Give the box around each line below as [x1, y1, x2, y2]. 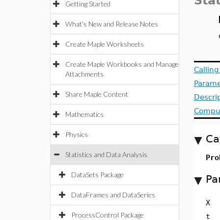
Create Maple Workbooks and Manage [65, 60, 179, 68]
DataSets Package [71, 170, 124, 179]
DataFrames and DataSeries [71, 191, 155, 199]
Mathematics [65, 110, 104, 118]
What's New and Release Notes [65, 20, 158, 28]
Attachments [65, 70, 104, 78]
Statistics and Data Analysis [65, 150, 147, 159]
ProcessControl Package [71, 211, 144, 219]
